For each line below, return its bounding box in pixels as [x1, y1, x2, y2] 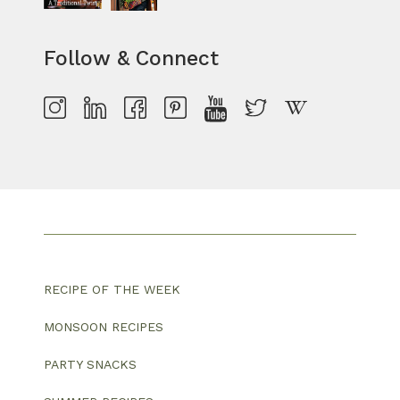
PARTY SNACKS [44, 357, 137, 372]
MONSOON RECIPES [44, 320, 163, 335]
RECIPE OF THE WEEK [44, 282, 180, 297]
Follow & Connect [44, 46, 219, 71]
